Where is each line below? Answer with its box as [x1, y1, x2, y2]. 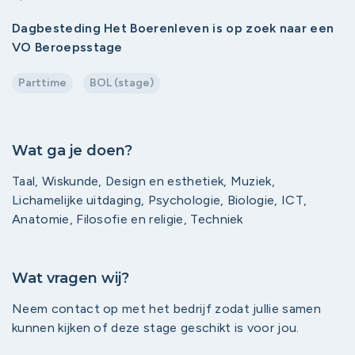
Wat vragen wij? [12, 269, 129, 287]
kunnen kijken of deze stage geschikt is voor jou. [12, 320, 300, 335]
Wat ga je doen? [12, 142, 132, 159]
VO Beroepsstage [12, 40, 123, 55]
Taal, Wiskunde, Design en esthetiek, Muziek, [12, 174, 276, 189]
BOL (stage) [90, 76, 154, 90]
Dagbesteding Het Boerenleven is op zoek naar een [12, 21, 334, 36]
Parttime [18, 76, 67, 90]
